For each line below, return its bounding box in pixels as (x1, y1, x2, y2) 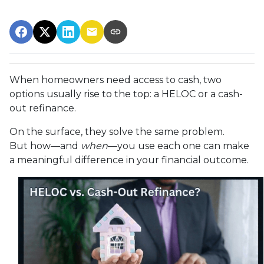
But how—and (9, 140, 81, 151)
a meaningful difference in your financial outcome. (9, 154, 249, 166)
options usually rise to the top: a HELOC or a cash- (9, 88, 243, 100)
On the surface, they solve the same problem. (9, 126, 225, 137)
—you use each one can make (108, 140, 249, 151)
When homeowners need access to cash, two (9, 74, 222, 85)
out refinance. (9, 102, 76, 114)
